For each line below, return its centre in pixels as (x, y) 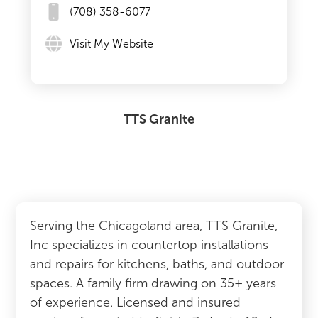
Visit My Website (111, 43)
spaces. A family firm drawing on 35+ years (153, 283)
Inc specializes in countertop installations (149, 245)
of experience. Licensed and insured (136, 302)
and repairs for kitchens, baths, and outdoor (157, 264)
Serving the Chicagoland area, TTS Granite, (154, 226)
